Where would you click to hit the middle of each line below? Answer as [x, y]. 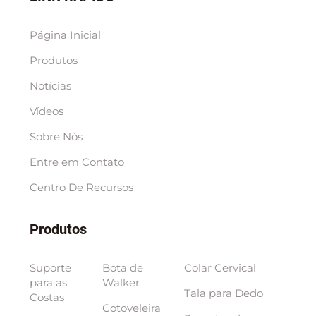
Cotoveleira [131, 308]
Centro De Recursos [81, 187]
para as [48, 282]
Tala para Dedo [223, 293]
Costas [47, 297]
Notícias [50, 85]
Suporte [50, 267]
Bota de [122, 267]
